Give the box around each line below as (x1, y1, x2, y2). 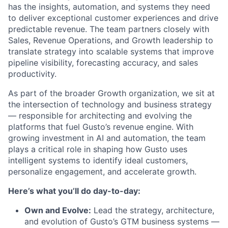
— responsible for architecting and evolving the (8, 110, 192, 121)
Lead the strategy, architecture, (91, 205, 214, 215)
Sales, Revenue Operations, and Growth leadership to (8, 35, 213, 45)
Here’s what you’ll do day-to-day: (8, 186, 140, 196)
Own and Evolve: (24, 205, 91, 215)
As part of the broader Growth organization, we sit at (8, 88, 215, 98)
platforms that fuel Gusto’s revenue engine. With (8, 122, 193, 132)
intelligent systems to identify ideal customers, (8, 155, 188, 165)
